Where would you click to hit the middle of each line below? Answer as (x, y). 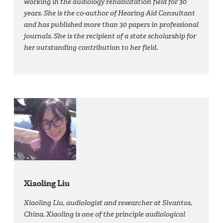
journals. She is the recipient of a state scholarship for (110, 36)
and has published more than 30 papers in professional (111, 25)
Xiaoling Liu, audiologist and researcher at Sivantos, (108, 203)
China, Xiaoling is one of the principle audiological (105, 215)
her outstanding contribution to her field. (91, 48)
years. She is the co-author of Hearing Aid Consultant (110, 13)
